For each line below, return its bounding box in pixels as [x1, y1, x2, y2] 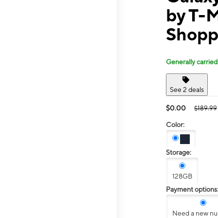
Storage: [166, 148, 191, 157]
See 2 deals [170, 85, 204, 93]
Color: [166, 120, 184, 128]
